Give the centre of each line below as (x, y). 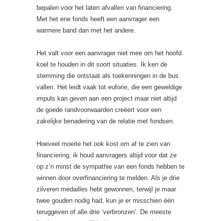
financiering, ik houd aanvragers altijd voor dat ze (107, 155)
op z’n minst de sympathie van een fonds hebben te (110, 166)
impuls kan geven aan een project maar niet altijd (107, 98)
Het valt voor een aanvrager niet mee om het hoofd (109, 53)
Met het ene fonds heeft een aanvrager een (98, 19)
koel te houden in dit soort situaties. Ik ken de (102, 64)
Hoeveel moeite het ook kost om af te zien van (103, 144)
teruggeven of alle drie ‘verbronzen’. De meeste (104, 212)
